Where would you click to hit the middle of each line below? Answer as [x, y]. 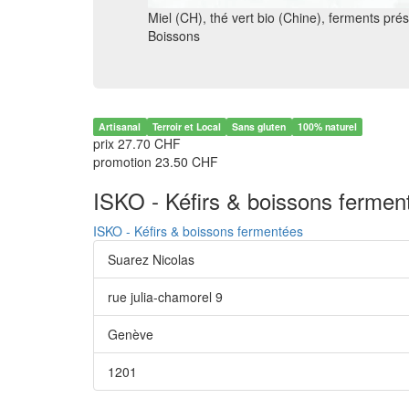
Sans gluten [259, 126]
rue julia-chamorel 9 [165, 297]
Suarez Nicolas [151, 259]
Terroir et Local [186, 126]
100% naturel [328, 126]
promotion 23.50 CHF [156, 162]
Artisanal [120, 126]
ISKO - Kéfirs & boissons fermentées [198, 231]
